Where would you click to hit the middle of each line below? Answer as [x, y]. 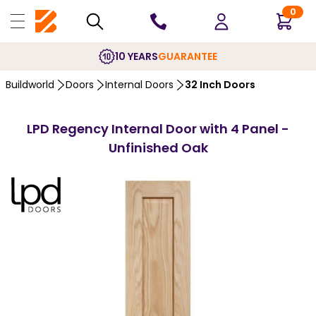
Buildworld [30, 85]
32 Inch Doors [220, 85]
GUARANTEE [188, 56]
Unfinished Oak [158, 148]
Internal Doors [139, 85]
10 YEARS [136, 56]
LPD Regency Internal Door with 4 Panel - [158, 129]
